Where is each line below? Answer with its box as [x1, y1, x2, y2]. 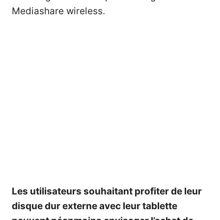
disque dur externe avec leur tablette [12, 200, 177, 212]
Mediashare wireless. [12, 5, 105, 17]
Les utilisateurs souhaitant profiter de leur [12, 185, 202, 197]
